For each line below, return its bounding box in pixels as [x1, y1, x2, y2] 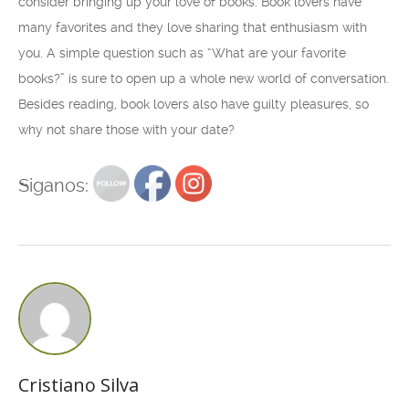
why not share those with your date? [18, 122, 235, 137]
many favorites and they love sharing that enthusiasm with [18, 20, 367, 35]
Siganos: [18, 174, 89, 196]
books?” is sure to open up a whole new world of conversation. [18, 71, 389, 86]
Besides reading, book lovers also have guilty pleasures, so [18, 97, 369, 111]
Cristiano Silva [18, 372, 139, 397]
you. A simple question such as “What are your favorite [18, 46, 346, 60]
